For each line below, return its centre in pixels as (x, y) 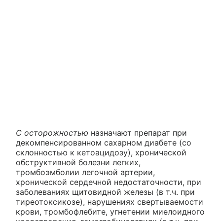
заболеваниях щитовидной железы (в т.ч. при (105, 192)
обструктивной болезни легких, (78, 162)
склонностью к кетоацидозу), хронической (101, 152)
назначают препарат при (138, 133)
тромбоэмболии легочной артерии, (85, 172)
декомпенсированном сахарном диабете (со (104, 143)
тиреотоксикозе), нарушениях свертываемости (110, 202)
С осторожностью (52, 133)
